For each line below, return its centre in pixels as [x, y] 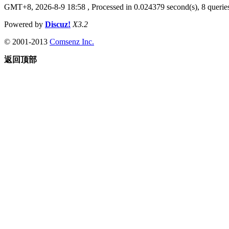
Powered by [25, 24]
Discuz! [58, 24]
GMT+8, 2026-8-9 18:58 [45, 7]
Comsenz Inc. [72, 41]
